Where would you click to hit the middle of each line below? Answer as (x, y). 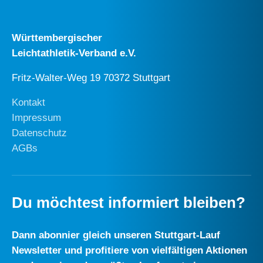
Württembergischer (57, 38)
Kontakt (28, 103)
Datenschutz (39, 133)
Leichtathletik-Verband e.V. (74, 53)
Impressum (36, 118)
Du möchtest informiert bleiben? (129, 203)
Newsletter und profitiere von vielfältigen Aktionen (129, 251)
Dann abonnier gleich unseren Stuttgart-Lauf (116, 235)
